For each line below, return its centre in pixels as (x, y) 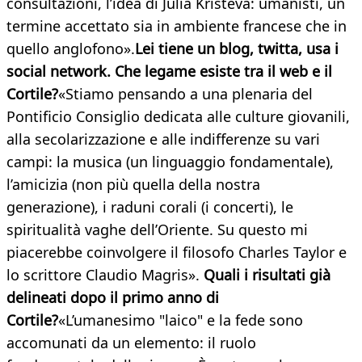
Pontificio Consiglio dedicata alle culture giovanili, (178, 117)
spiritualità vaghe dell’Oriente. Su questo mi (157, 230)
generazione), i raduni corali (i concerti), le (150, 207)
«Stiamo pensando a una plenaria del (185, 94)
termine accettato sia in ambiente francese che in (177, 26)
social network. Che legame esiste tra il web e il (169, 72)
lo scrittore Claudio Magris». (105, 275)
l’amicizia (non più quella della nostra (133, 185)
